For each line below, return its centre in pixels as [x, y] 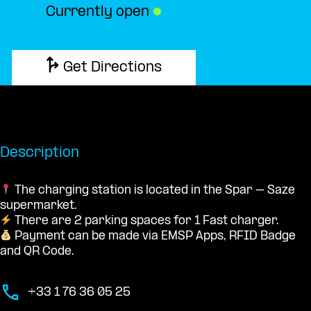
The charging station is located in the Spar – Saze [154, 190]
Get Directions [112, 68]
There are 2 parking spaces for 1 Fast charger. [146, 221]
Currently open [99, 12]
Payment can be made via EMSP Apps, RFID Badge [154, 236]
